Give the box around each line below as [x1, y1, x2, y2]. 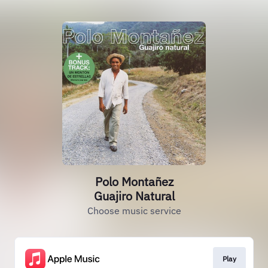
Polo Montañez [95, 173, 173, 190]
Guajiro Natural [93, 188, 175, 204]
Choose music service [87, 205, 181, 217]
